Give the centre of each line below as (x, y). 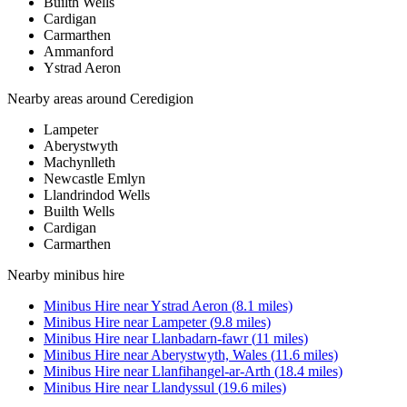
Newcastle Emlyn (94, 179)
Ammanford (79, 52)
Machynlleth (79, 163)
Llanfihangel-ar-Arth (211, 372)
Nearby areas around (69, 99)
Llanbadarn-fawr (200, 339)
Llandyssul (183, 388)
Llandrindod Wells (97, 195)
